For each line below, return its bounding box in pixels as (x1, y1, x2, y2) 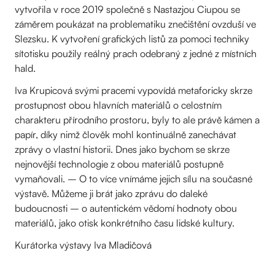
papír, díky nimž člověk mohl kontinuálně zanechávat (15, 128, 236, 141)
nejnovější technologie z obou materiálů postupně (15, 158, 223, 170)
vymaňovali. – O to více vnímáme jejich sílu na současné (15, 172, 252, 185)
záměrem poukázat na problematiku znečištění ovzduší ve (15, 18, 256, 30)
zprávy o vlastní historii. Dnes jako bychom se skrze (15, 143, 230, 155)
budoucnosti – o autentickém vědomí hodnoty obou (15, 202, 237, 214)
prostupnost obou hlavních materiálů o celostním (15, 99, 222, 111)
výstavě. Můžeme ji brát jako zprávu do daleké (15, 187, 207, 199)
